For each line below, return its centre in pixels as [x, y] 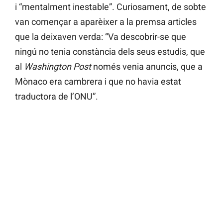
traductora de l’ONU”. [56, 97]
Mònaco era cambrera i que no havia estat [98, 82]
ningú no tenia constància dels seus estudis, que [110, 52]
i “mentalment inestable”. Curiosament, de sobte [111, 7]
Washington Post [58, 67]
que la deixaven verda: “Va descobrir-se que [101, 37]
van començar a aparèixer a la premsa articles [106, 22]
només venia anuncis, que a [148, 67]
